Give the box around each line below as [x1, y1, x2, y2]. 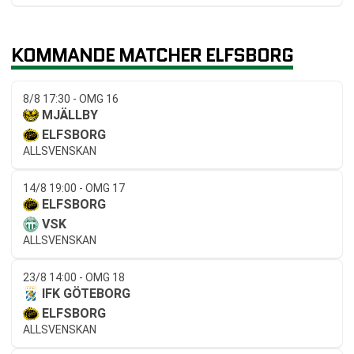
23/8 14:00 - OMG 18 [23, 271, 125, 284]
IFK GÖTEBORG [42, 286, 130, 302]
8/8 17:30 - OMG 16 [23, 92, 119, 106]
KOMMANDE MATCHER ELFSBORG [11, 41, 293, 70]
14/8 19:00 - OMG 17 [23, 182, 125, 195]
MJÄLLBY [42, 107, 98, 123]
